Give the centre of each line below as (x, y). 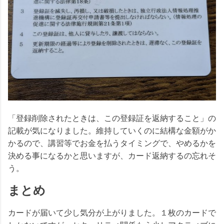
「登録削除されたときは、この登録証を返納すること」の (112, 118)
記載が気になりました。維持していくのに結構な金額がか (112, 130)
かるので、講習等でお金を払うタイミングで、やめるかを (112, 143)
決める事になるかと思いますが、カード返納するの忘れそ (112, 155)
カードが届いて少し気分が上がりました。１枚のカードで (112, 213)
